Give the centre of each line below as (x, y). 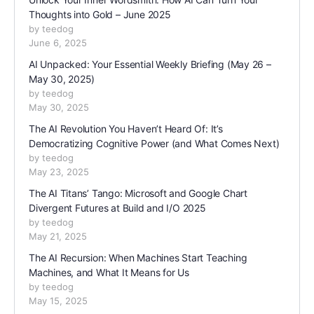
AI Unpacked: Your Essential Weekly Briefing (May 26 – (150, 64)
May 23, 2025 (59, 172)
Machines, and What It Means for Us (109, 273)
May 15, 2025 (58, 301)
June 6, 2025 (58, 43)
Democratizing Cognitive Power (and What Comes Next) (154, 144)
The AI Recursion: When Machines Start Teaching (138, 258)
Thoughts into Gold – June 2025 (100, 15)
